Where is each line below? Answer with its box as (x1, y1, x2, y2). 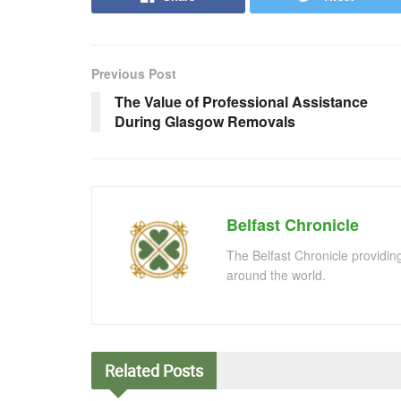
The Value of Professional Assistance (115, 91, 368, 113)
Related (105, 360, 159, 382)
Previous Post (91, 64, 176, 83)
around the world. (226, 266, 326, 285)
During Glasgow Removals (115, 111, 295, 132)
